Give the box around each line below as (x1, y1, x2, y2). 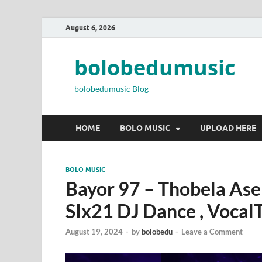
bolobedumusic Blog (74, 84, 149, 94)
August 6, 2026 (65, 23, 115, 32)
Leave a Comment (181, 227, 243, 237)
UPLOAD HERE (200, 123, 256, 133)
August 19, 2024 (65, 227, 123, 237)
